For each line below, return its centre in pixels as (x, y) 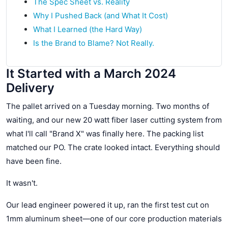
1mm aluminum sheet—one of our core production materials (114, 218)
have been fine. (34, 161)
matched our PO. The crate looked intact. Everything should (113, 147)
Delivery (30, 88)
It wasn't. (22, 183)
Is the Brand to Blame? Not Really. (94, 43)
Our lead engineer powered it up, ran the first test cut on (108, 205)
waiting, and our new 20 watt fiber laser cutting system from (114, 120)
